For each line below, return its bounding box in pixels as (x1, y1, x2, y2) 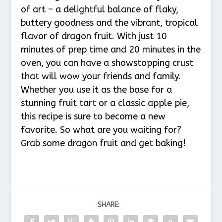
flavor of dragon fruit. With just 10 (21, 31, 167, 42)
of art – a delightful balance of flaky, (21, 4, 179, 15)
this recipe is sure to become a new (21, 111, 166, 122)
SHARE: (98, 201, 119, 210)
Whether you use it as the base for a (21, 84, 172, 96)
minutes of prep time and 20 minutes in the (21, 44, 201, 55)
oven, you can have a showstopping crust (21, 57, 194, 69)
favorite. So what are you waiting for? (21, 124, 182, 136)
